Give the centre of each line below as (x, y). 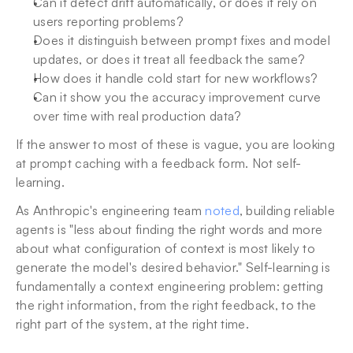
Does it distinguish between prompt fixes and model (182, 40)
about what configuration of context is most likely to (165, 248)
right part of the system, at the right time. (133, 324)
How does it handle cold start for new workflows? (176, 78)
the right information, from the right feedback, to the (166, 305)
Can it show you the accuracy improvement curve (177, 97)
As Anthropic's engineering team (111, 210)
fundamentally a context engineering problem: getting (170, 286)
